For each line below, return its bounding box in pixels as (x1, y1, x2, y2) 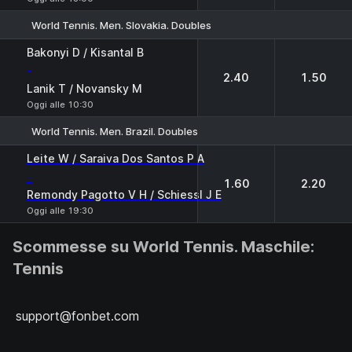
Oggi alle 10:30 (27, 99, 93, 110)
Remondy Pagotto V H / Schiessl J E (27, 188, 222, 201)
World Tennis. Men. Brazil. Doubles (31, 124, 198, 137)
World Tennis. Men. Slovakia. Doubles (31, 18, 211, 31)
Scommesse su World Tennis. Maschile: (13, 237, 314, 256)
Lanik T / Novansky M (27, 82, 142, 95)
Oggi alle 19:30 (27, 205, 93, 216)
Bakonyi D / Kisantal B (27, 46, 144, 59)
